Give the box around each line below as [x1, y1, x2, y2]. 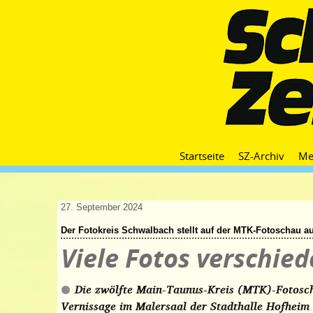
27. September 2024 [61, 202, 143, 212]
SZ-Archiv [238, 149, 284, 163]
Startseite [180, 149, 224, 163]
